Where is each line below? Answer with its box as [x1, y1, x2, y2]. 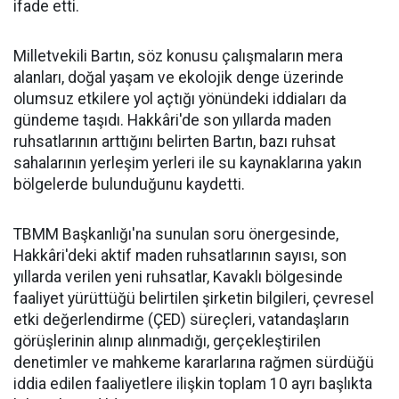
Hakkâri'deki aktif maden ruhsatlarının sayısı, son [13, 247, 346, 265]
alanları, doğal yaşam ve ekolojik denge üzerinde [13, 69, 344, 86]
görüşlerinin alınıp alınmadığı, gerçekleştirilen [13, 332, 321, 350]
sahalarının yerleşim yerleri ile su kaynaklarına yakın [13, 154, 362, 172]
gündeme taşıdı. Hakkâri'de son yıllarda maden [13, 111, 331, 129]
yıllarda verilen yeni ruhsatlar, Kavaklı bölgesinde [13, 268, 343, 286]
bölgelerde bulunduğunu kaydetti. [13, 175, 245, 193]
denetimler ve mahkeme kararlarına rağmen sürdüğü [13, 354, 374, 371]
